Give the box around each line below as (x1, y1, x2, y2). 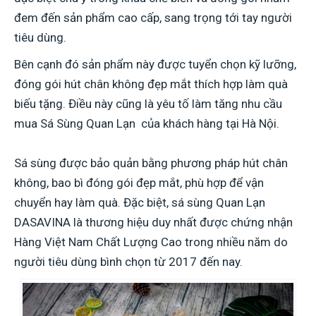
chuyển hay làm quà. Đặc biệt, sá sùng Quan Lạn (14, 195, 265, 209)
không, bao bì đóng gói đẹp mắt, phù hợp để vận (14, 175, 264, 190)
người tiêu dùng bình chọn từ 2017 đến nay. (14, 254, 245, 269)
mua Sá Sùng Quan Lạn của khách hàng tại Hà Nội (14, 116, 276, 130)
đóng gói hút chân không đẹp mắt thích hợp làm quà (14, 76, 288, 91)
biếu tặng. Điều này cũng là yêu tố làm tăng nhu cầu (14, 96, 282, 111)
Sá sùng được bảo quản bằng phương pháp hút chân (14, 155, 288, 170)
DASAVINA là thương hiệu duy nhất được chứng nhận (14, 214, 293, 229)
